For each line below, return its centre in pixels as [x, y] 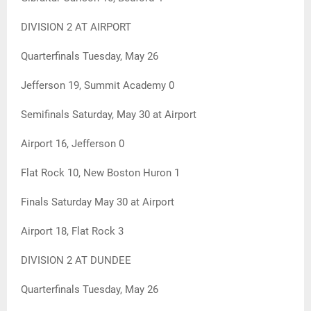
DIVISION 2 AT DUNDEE [76, 261]
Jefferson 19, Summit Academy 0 [98, 86]
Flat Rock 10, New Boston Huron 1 [100, 173]
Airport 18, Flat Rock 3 [72, 232]
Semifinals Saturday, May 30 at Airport [109, 115]
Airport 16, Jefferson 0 [73, 144]
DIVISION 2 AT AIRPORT [76, 27]
